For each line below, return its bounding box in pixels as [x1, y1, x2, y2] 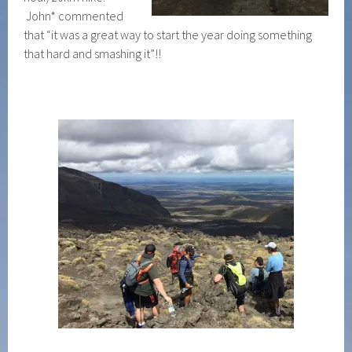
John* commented [24, 8, 124, 24]
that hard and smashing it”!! [24, 46, 162, 61]
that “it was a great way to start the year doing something [24, 27, 313, 42]
